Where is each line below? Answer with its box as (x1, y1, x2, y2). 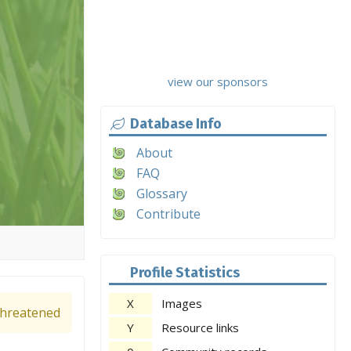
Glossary (136, 185, 187, 202)
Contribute (136, 205, 201, 223)
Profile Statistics (129, 264, 240, 281)
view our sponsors (168, 74, 268, 89)
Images (161, 295, 202, 311)
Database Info (129, 115, 222, 132)
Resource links (161, 320, 239, 335)
